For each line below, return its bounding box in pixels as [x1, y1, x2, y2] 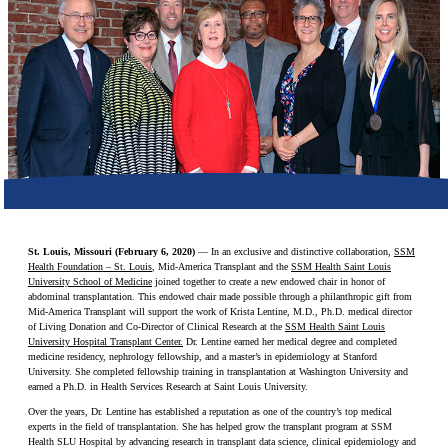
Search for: [8, 112, 54, 124]
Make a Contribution [112, 4, 243, 22]
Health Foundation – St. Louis [28, 260, 152, 272]
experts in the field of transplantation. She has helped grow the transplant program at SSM [28, 420, 392, 432]
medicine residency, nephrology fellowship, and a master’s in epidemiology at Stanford [28, 350, 377, 362]
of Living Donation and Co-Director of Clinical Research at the [28, 320, 285, 332]
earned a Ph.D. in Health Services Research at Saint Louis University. [28, 380, 308, 392]
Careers [72, 24, 146, 51]
